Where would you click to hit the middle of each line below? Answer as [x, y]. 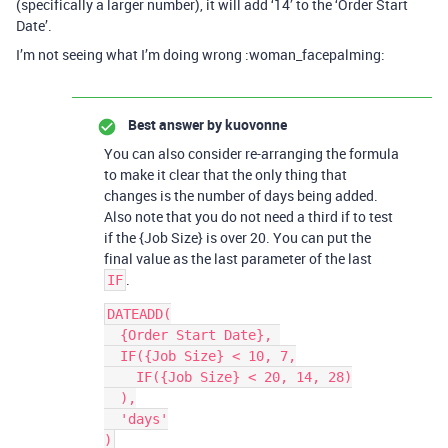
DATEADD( [139, 314]
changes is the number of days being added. [241, 195]
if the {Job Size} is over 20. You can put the [237, 237]
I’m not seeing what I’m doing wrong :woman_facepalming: [200, 54]
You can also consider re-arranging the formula [251, 153]
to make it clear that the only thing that [225, 174]
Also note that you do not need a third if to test [248, 216]
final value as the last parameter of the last [238, 258]
